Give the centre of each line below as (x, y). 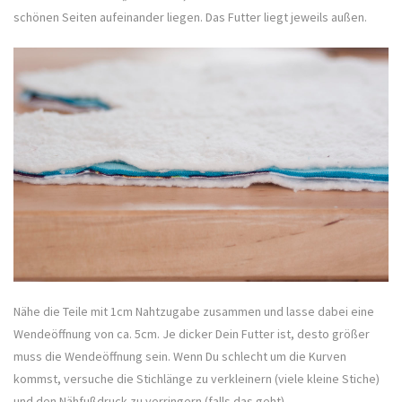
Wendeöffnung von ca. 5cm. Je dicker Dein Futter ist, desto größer (192, 333)
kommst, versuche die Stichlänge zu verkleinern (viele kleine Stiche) (197, 378)
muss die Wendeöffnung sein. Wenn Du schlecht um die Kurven (180, 356)
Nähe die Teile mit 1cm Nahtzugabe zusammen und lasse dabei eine (194, 311)
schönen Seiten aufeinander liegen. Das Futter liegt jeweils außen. (190, 17)
